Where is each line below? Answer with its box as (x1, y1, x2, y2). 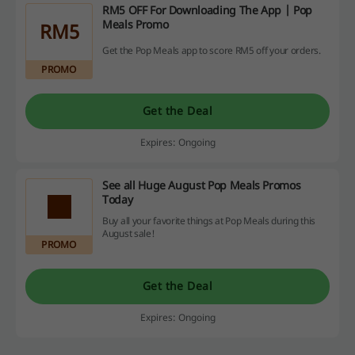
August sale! (102, 227, 155, 241)
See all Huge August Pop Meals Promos (102, 177, 301, 193)
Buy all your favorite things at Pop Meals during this (102, 214, 316, 228)
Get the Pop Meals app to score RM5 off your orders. (102, 43, 321, 57)
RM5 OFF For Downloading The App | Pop (102, 2, 313, 17)
